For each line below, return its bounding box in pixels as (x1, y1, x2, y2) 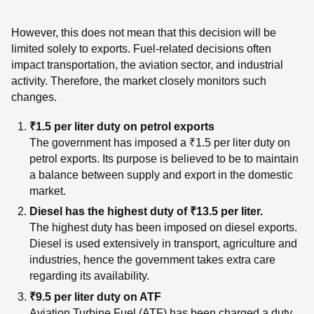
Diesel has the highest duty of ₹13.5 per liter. (29, 205, 263, 218)
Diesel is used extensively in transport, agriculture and (29, 238, 297, 250)
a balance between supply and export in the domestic (29, 168, 293, 181)
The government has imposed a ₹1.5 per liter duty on (29, 136, 290, 149)
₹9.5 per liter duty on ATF (29, 290, 161, 303)
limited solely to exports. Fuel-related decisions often (11, 42, 271, 55)
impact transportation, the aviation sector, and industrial (11, 58, 283, 71)
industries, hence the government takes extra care (29, 254, 275, 266)
